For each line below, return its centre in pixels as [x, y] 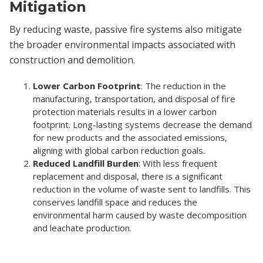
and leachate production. [82, 227]
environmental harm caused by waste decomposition [140, 215]
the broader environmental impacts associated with [122, 44]
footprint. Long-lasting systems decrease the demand [142, 124]
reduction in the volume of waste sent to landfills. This [142, 189]
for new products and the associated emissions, [130, 137]
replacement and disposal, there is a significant [128, 176]
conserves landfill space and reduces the [115, 202]
